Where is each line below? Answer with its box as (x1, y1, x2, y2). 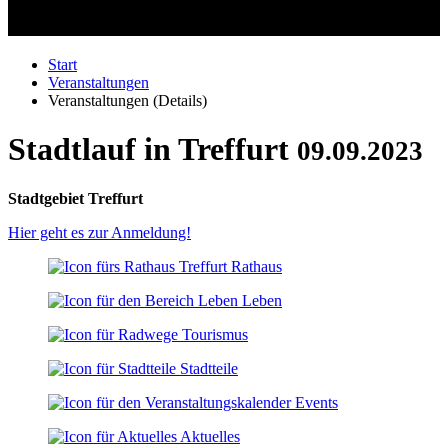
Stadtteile (180, 359, 238, 377)
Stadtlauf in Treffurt (8, 131, 297, 168)
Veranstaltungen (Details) (48, 92, 207, 109)
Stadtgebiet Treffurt (8, 189, 143, 207)
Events (295, 393, 338, 411)
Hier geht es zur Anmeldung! (8, 223, 191, 241)
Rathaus (231, 257, 282, 275)
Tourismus (182, 325, 248, 343)
